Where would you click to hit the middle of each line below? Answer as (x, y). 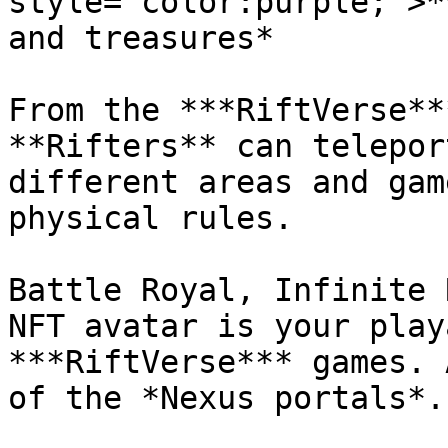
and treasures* (141, 38)
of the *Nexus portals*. (226, 398)
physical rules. (150, 218)
